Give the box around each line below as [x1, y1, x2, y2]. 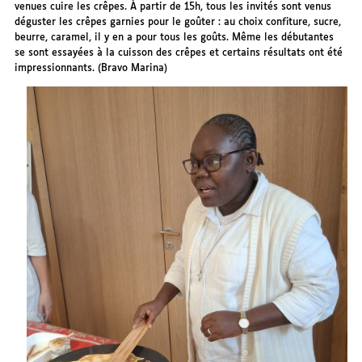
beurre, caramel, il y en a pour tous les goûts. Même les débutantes [15, 32, 335, 44]
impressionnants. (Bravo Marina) [15, 63, 168, 74]
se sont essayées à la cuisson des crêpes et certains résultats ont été [15, 48, 343, 59]
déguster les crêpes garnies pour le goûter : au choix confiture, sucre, [15, 17, 342, 28]
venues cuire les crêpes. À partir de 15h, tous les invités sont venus [15, 2, 332, 13]
